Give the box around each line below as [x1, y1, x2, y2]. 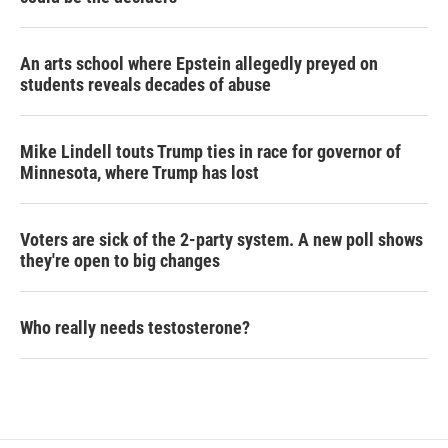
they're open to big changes [20, 250, 220, 271]
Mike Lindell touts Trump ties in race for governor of [20, 141, 401, 162]
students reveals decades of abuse [20, 74, 271, 95]
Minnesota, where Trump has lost [20, 162, 259, 183]
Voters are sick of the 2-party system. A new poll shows [20, 229, 423, 250]
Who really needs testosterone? [20, 317, 250, 338]
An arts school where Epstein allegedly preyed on [20, 53, 378, 74]
